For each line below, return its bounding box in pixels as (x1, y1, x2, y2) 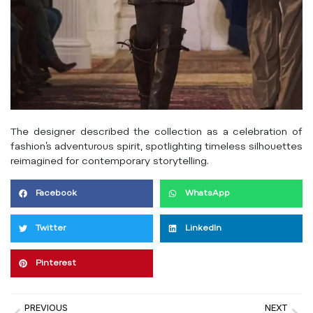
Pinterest (36, 259, 76, 268)
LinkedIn (185, 224, 221, 233)
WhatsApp (185, 189, 230, 198)
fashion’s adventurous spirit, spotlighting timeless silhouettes (10, 142, 303, 152)
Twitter (36, 224, 66, 233)
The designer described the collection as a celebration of (10, 127, 303, 138)
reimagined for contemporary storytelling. (10, 156, 209, 167)
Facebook (36, 189, 77, 198)
